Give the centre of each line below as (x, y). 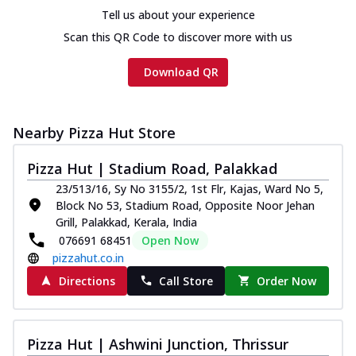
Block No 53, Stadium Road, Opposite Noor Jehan (185, 205)
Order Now (287, 281)
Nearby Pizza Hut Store (94, 132)
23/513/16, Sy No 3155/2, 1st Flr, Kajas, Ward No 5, (190, 188)
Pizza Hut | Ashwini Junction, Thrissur (158, 344)
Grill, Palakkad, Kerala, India (126, 222)
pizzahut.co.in (88, 257)
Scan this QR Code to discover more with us (178, 37)
